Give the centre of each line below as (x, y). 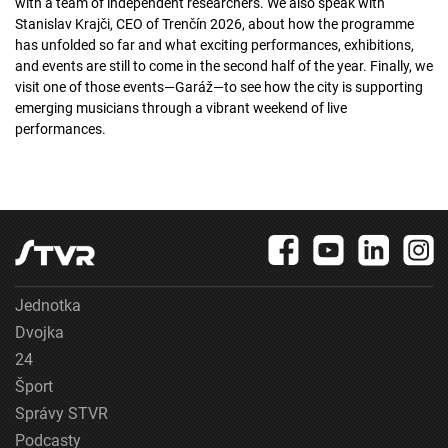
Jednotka (48, 306)
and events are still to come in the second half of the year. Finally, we (224, 66)
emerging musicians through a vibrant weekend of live (181, 108)
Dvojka (39, 333)
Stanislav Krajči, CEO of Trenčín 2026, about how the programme (214, 24)
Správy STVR (61, 414)
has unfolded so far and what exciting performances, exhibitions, (214, 45)
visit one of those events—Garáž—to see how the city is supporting (219, 87)
